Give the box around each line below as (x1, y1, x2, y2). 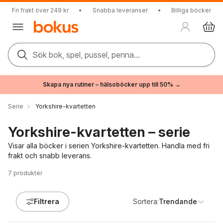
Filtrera (34, 197, 59, 206)
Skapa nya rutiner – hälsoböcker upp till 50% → (42, 81, 181, 88)
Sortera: (133, 197, 159, 206)
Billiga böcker (171, 6, 211, 14)
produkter (13, 169, 42, 177)
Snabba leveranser (92, 6, 148, 14)
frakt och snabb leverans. (8, 151, 92, 160)
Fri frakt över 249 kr (12, 6, 69, 14)
